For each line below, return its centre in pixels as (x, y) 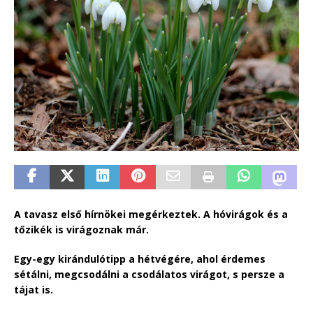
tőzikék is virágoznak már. (83, 229)
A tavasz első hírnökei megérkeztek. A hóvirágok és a (151, 214)
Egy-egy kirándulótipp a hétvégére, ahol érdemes (140, 259)
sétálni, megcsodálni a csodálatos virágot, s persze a (149, 274)
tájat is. (35, 289)
